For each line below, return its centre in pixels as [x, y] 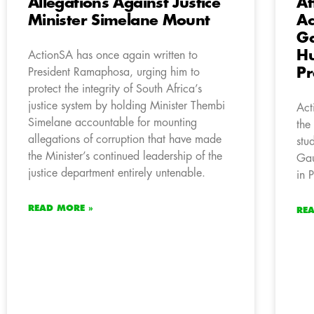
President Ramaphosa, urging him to [114, 73]
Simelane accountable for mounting [112, 123]
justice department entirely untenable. [117, 173]
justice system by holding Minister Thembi [127, 106]
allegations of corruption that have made [125, 140]
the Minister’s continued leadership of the [125, 157]
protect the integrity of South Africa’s [115, 89]
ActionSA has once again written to [113, 56]
